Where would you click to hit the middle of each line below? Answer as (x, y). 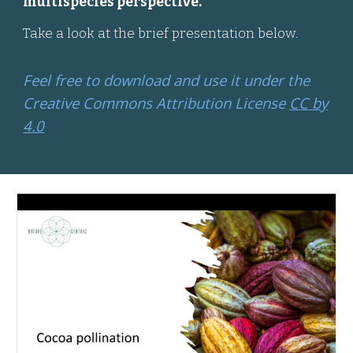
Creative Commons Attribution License (156, 103)
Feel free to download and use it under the (167, 80)
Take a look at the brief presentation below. (162, 33)
